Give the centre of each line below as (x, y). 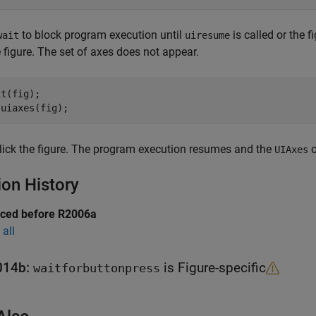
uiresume (207, 35)
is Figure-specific (213, 268)
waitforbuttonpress (97, 268)
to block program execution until (102, 35)
